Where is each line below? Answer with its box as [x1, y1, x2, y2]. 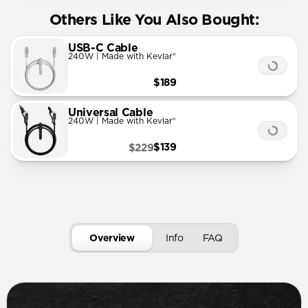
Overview [89, 233, 135, 243]
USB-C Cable [68, 43, 138, 54]
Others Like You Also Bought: [49, 12, 259, 27]
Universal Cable [68, 107, 153, 119]
